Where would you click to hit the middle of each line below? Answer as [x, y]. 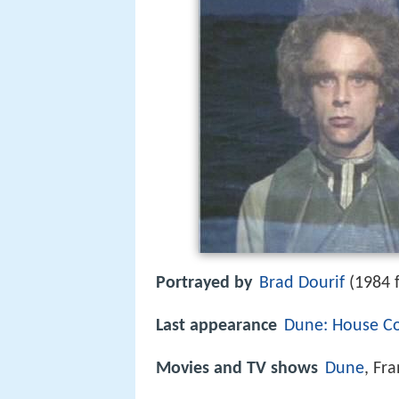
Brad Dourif [302, 283]
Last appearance [216, 326]
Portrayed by [204, 283]
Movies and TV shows [237, 369]
